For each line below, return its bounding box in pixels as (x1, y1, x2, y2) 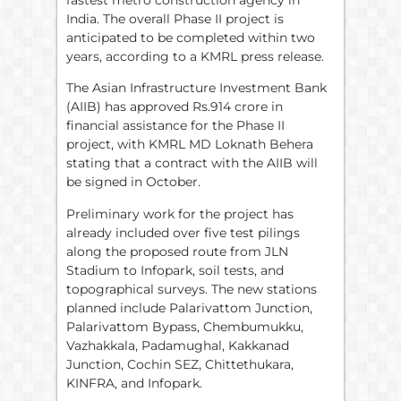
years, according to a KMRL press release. (66, 48, 324, 64)
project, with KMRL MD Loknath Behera (66, 136, 313, 153)
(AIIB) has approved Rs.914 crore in (66, 98, 283, 115)
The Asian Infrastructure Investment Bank (66, 80, 327, 97)
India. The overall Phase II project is (66, 11, 284, 27)
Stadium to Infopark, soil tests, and (66, 261, 284, 278)
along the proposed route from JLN (66, 243, 288, 260)
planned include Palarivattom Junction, (66, 299, 312, 316)
